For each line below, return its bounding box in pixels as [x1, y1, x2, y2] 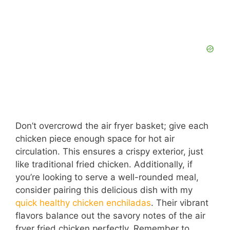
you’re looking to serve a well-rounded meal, [15, 171, 199, 182]
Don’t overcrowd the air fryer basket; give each [15, 120, 208, 131]
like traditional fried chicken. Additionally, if [15, 159, 193, 169]
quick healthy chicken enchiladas [15, 197, 151, 208]
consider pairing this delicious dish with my [15, 184, 193, 195]
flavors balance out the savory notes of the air [15, 210, 205, 221]
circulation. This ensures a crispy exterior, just [15, 146, 203, 157]
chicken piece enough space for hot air [15, 133, 175, 144]
